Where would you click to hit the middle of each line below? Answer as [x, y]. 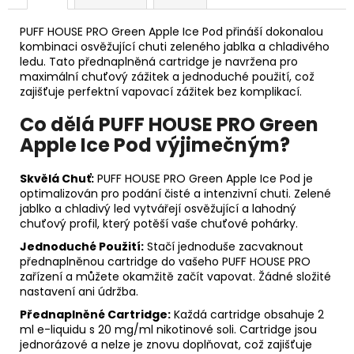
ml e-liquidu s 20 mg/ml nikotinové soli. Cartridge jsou [168, 330]
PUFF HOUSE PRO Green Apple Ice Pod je [203, 179]
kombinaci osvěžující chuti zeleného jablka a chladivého [175, 46]
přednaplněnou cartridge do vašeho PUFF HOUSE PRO [165, 262]
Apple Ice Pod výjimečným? [155, 145]
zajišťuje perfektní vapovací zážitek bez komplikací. [161, 91]
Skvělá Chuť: [57, 179]
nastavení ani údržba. [79, 292]
